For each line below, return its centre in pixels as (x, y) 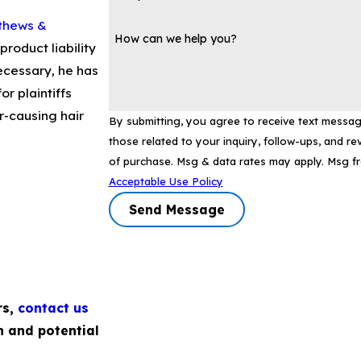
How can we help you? (176, 39)
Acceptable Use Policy (166, 181)
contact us (53, 308)
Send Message (176, 209)
